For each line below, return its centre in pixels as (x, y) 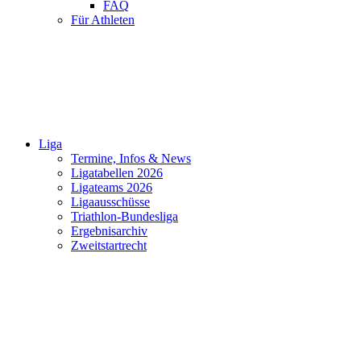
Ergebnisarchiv (109, 231)
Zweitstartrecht (109, 245)
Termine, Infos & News (131, 158)
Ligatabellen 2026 (117, 173)
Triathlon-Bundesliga (124, 216)
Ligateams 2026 (112, 187)
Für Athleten (103, 20)
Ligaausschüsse (110, 202)
